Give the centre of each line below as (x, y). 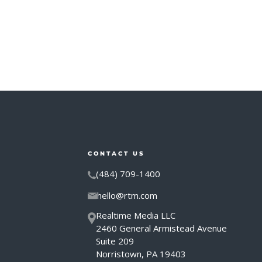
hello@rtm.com (127, 195)
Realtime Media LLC (136, 215)
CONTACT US (116, 154)
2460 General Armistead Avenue (161, 228)
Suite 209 (115, 241)
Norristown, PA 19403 (141, 254)
